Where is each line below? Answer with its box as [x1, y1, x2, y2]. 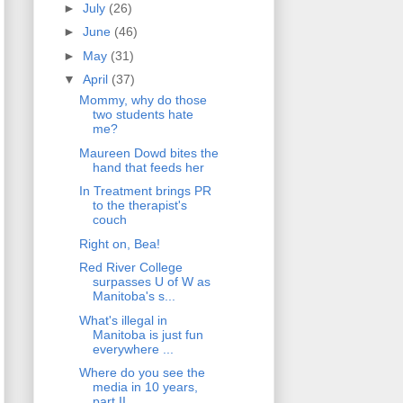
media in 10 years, [92, 380, 198, 395]
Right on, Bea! [78, 236, 160, 251]
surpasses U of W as [92, 274, 210, 290]
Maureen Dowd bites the [78, 145, 219, 160]
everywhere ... [92, 341, 174, 356]
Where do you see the [78, 365, 205, 381]
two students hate [92, 107, 193, 122]
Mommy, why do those [78, 93, 207, 108]
